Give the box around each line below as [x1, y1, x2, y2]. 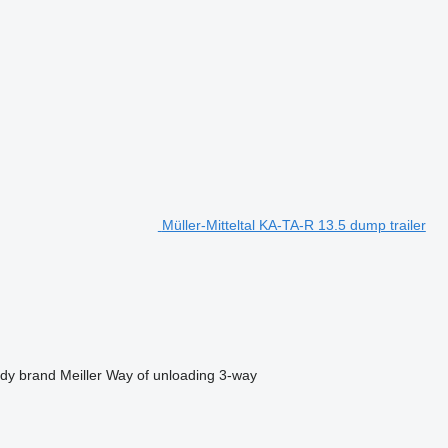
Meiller [59, 367, 102, 384]
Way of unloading [105, 367, 215, 384]
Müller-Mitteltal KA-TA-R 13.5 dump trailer [161, 217, 426, 234]
